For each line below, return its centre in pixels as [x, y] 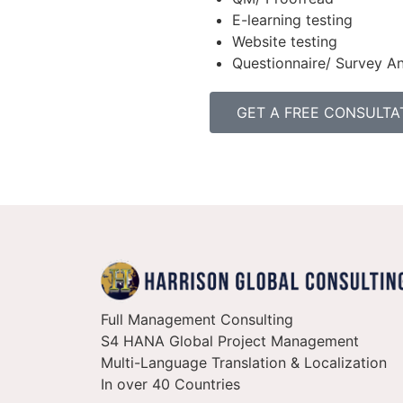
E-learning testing [292, 19]
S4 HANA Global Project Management [232, 341]
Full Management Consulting [199, 320]
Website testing [284, 41]
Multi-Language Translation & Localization [246, 363]
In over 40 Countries [170, 385]
